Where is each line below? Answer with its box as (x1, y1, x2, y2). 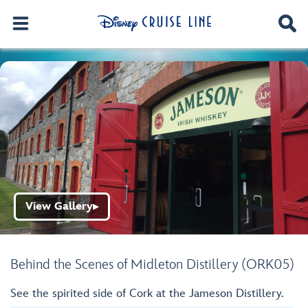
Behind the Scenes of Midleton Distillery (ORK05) (10, 256, 294, 273)
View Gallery (25, 200, 93, 213)
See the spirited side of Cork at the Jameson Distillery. (10, 287, 284, 300)
